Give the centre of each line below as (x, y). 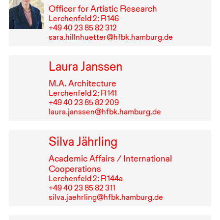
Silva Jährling (83, 142)
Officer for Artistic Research (103, 8)
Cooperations (75, 169)
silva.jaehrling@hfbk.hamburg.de (106, 197)
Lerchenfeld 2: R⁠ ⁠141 (82, 93)
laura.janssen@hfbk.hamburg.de (105, 112)
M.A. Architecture (82, 83)
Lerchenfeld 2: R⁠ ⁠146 (83, 18)
